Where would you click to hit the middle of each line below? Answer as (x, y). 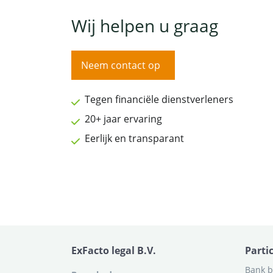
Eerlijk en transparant (134, 138)
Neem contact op (121, 65)
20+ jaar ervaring (123, 119)
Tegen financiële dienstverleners (159, 99)
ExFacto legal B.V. (114, 250)
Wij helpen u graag (145, 25)
